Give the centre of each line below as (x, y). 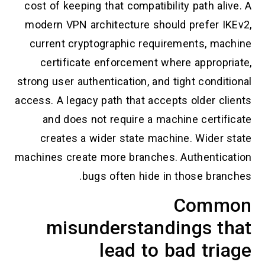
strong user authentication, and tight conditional (134, 81)
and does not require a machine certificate (147, 119)
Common (212, 206)
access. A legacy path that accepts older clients (133, 100)
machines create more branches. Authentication (133, 157)
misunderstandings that (149, 228)
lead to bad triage (176, 251)
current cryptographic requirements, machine (140, 43)
